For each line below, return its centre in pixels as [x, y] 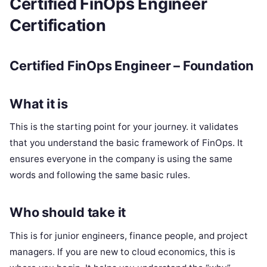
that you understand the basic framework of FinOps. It [126, 143]
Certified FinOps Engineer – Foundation [132, 65]
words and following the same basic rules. [100, 175]
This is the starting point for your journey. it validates [124, 127]
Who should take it [68, 212]
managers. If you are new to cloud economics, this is [122, 252]
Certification [58, 25]
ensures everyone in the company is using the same [121, 159]
